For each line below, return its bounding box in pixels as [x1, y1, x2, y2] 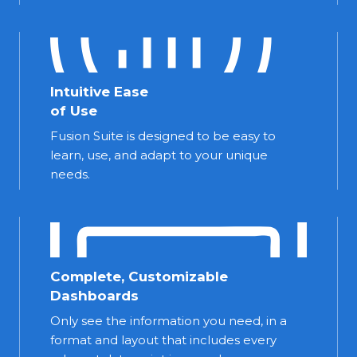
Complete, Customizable [50, 268, 228, 284]
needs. [50, 166, 90, 182]
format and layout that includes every [50, 331, 277, 347]
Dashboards [50, 287, 139, 304]
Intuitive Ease [50, 83, 148, 100]
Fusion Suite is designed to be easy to [50, 127, 276, 143]
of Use [50, 102, 97, 119]
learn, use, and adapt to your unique [50, 147, 268, 163]
